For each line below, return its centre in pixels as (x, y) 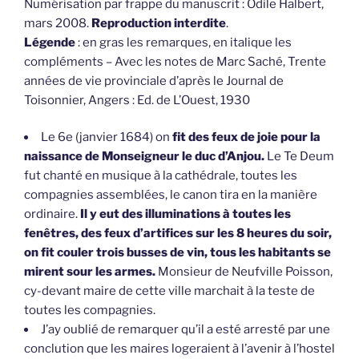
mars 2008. (58, 23)
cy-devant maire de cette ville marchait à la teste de (169, 291)
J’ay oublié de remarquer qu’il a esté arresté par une (186, 330)
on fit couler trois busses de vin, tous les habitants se (177, 253)
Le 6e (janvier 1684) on (107, 137)
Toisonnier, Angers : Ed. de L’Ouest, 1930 (137, 100)
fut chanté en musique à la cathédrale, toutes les (161, 176)
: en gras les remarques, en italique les (185, 42)
